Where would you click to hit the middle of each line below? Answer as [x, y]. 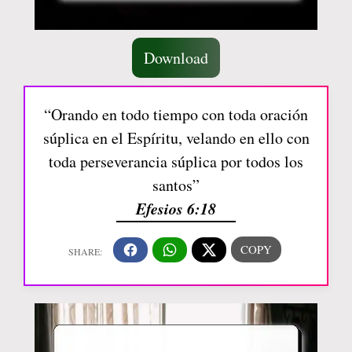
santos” [176, 185]
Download [176, 58]
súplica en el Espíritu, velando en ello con [176, 138]
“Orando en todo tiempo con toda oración [176, 115]
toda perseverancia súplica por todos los [176, 162]
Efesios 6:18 [176, 209]
